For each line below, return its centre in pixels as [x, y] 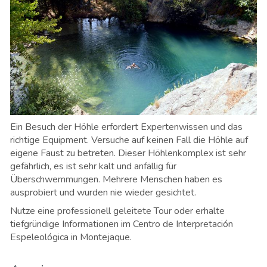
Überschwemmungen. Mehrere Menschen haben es [116, 179]
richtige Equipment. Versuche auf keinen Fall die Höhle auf [129, 140]
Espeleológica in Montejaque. [71, 237]
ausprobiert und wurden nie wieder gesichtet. [104, 192]
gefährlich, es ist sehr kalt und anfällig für [93, 166]
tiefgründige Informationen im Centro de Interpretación [122, 224]
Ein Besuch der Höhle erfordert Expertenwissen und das [126, 127]
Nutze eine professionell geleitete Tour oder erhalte [117, 211]
